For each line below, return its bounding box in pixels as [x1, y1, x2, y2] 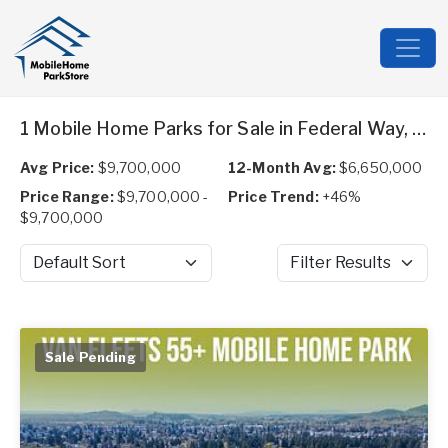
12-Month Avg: [228, 159, 336, 176]
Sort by [19, 263, 67, 281]
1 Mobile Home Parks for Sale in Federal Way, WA [412, 118, 427, 139]
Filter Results [276, 263, 367, 281]
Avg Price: [20, 159, 95, 176]
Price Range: [20, 188, 114, 205]
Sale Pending [45, 349, 136, 365]
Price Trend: [228, 188, 319, 205]
